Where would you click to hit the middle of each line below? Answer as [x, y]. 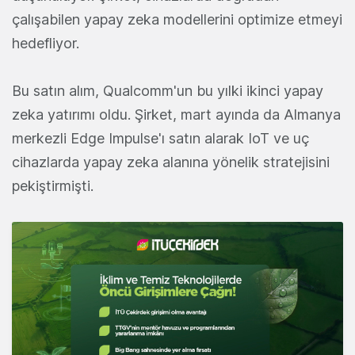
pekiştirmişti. [53, 186]
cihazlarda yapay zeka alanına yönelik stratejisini [171, 162]
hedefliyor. [46, 44]
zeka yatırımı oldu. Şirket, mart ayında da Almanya [176, 115]
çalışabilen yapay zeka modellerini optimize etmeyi [177, 20]
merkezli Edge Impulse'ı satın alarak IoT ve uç [160, 139]
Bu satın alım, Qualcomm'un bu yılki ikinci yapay [168, 91]
